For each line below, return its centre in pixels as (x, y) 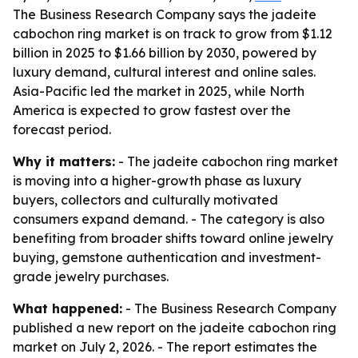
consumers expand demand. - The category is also (169, 219)
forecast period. (62, 129)
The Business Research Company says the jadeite (165, 14)
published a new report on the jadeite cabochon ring (175, 328)
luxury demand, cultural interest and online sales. (164, 72)
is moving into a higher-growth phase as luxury (157, 181)
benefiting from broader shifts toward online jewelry (173, 238)
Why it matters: (64, 161)
